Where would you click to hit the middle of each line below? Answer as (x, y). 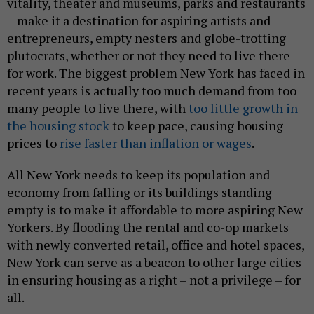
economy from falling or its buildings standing (139, 192)
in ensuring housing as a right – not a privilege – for (154, 279)
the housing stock (58, 125)
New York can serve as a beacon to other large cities (154, 262)
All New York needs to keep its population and (138, 174)
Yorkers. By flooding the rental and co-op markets (148, 227)
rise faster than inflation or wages (156, 143)
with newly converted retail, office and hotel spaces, (156, 244)
